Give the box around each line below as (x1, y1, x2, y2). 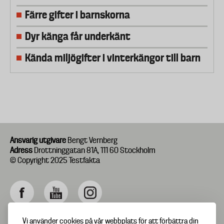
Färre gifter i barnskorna (25, 8, 130, 21)
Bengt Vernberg (66, 135, 117, 145)
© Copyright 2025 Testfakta (10, 155, 100, 165)
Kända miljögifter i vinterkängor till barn (25, 51, 200, 64)
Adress (10, 145, 32, 155)
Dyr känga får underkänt (25, 30, 130, 43)
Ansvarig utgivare (10, 135, 66, 145)
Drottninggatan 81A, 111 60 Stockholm (32, 145, 155, 155)
